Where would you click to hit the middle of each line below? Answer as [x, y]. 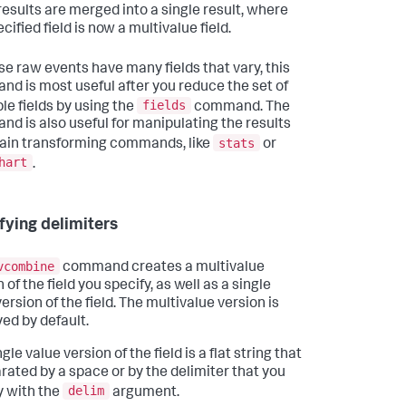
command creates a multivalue [162, 268]
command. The [241, 107]
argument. [145, 393]
